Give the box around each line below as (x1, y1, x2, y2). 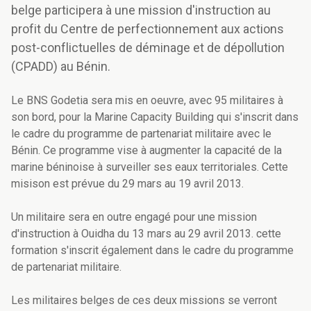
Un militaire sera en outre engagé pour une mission (11, 210, 257, 224)
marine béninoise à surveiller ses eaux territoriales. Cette (11, 160, 288, 174)
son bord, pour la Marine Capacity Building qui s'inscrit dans (11, 110, 299, 124)
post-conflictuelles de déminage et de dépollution (11, 40, 285, 56)
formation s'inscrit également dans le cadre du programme (11, 244, 294, 258)
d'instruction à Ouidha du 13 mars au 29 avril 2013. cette (11, 227, 281, 241)
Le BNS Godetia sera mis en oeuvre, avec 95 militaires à (11, 94, 283, 108)
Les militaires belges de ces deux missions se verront (11, 294, 277, 308)
